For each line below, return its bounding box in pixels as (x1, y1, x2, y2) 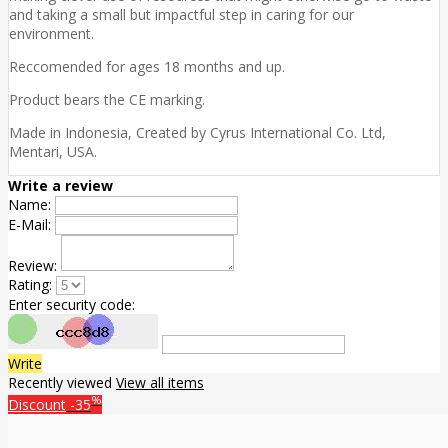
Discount (8, 394, 66, 414)
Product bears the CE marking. (9, 90, 205, 110)
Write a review (8, 176, 113, 196)
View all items (116, 373, 204, 393)
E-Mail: (8, 215, 51, 235)
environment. (9, 24, 94, 44)
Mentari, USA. (9, 142, 97, 162)
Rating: (8, 275, 52, 295)
